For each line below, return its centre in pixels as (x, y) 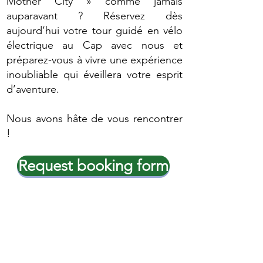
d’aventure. (33, 89)
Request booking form (93, 166)
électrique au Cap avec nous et (95, 45)
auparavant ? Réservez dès (95, 16)
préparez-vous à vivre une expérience (95, 60)
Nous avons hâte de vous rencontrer (95, 118)
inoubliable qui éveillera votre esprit (95, 74)
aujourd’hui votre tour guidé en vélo (95, 30)
